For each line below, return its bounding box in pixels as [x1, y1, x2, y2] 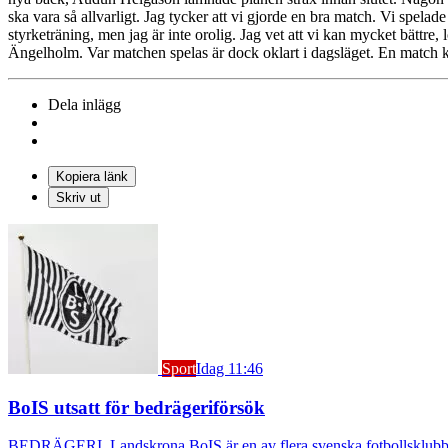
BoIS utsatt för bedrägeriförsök [8, 396, 265, 418]
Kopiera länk [56, 168, 128, 184]
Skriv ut [56, 189, 101, 205]
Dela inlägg [48, 95, 121, 113]
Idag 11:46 [196, 359, 263, 377]
